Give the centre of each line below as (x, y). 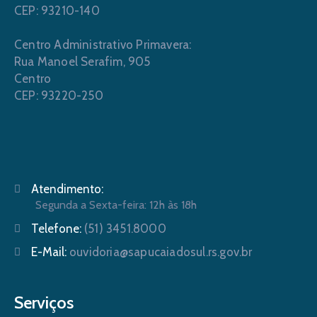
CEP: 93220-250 (59, 96)
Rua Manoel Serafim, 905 (82, 62)
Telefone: (58, 229)
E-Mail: (50, 252)
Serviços (44, 302)
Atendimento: (67, 189)
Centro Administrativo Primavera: (103, 45)
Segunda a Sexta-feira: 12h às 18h (116, 205)
